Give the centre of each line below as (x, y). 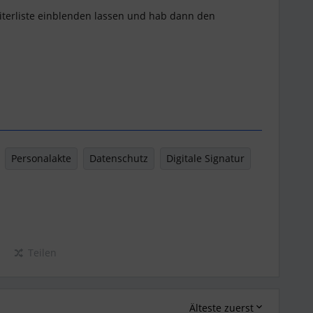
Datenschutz (119, 158)
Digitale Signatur (205, 158)
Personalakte (41, 158)
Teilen (42, 253)
